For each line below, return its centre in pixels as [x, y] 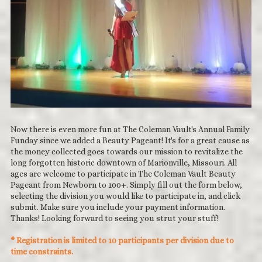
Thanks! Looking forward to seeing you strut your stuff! [115, 218]
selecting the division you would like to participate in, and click [125, 196]
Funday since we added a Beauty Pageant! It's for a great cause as [130, 140]
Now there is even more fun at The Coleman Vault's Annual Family [130, 129]
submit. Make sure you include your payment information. [118, 207]
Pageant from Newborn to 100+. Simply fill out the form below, [126, 185]
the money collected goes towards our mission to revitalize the [127, 151]
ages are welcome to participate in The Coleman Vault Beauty [123, 173]
